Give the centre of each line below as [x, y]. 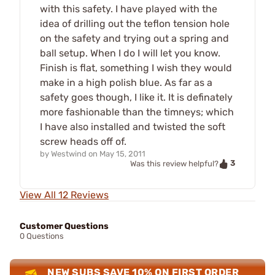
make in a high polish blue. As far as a [126, 83]
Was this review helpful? [174, 164]
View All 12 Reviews [64, 195]
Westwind [69, 154]
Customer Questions [64, 227]
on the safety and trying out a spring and [134, 39]
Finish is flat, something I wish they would [136, 68]
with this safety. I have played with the [129, 9]
